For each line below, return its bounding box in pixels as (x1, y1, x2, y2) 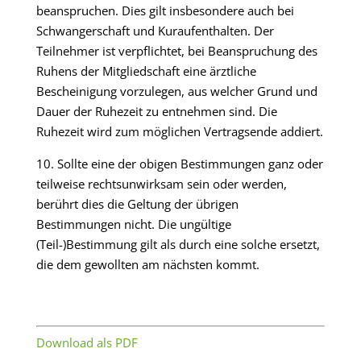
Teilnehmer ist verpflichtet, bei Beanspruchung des (35, 43, 317, 59)
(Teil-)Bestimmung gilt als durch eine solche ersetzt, (35, 236, 320, 252)
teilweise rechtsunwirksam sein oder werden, (35, 176, 287, 192)
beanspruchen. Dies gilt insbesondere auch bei (35, 2, 294, 19)
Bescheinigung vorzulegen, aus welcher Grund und (35, 83, 317, 99)
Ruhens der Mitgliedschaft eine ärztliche (35, 63, 256, 79)
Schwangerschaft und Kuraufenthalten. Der (35, 23, 274, 39)
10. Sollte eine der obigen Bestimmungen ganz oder (35, 156, 323, 172)
